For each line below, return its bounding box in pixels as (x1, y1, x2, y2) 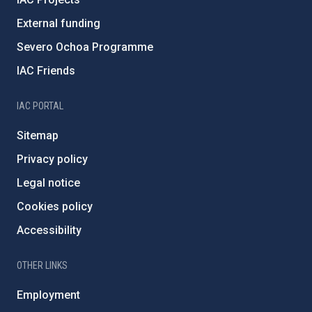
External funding (17, 17, 100, 31)
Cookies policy (17, 200, 93, 214)
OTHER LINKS (17, 260, 68, 272)
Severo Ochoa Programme (17, 40, 153, 54)
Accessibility (17, 224, 81, 237)
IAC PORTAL (17, 100, 63, 112)
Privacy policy (17, 153, 88, 166)
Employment (17, 288, 80, 302)
